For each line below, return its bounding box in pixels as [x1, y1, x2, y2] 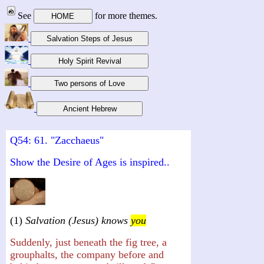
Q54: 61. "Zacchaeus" [10, 134, 104, 147]
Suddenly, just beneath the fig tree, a [10, 236, 167, 248]
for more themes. [92, 11, 157, 21]
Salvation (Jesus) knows [25, 214, 131, 226]
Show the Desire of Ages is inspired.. [10, 156, 170, 169]
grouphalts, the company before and [10, 248, 164, 260]
